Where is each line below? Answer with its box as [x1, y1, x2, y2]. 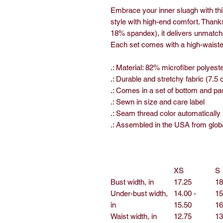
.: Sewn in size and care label [111, 98, 205, 106]
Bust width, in [111, 178, 154, 186]
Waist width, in [111, 212, 157, 221]
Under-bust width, [111, 189, 168, 198]
